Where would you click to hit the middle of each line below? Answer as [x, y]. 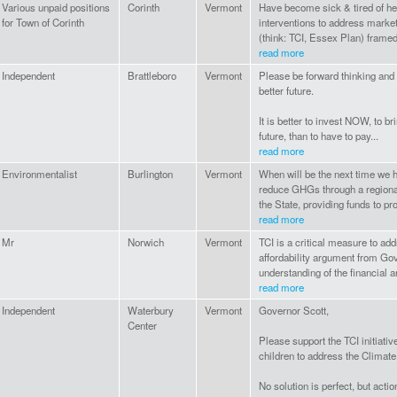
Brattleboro [152, 76]
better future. [286, 91]
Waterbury [151, 311]
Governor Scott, [294, 311]
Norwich [146, 242]
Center [142, 326]
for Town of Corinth [43, 23]
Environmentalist [39, 174]
